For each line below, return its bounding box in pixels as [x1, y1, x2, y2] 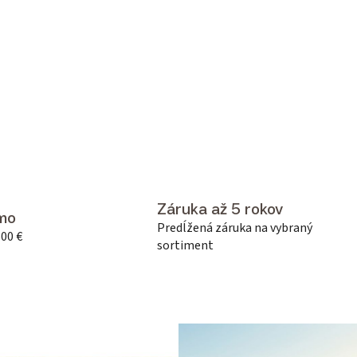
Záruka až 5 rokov [157, 199, 283, 219]
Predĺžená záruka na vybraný [157, 219, 312, 237]
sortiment [157, 237, 214, 255]
